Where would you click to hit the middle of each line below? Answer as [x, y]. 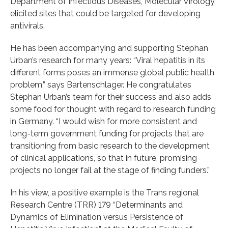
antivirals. [27, 25]
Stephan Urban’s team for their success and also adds [111, 97]
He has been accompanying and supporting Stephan [109, 48]
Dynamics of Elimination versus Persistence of [97, 217]
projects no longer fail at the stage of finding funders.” [110, 170]
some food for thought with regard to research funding [113, 109]
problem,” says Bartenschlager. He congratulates [101, 84]
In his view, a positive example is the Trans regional [105, 192]
